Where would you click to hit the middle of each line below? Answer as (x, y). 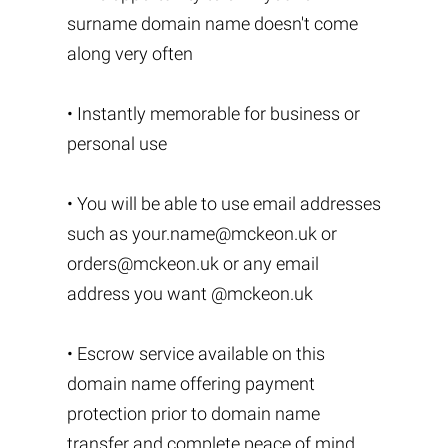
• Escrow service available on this (195, 353)
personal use (116, 143)
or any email (268, 263)
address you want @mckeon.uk (189, 293)
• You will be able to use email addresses (223, 203)
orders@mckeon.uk (142, 263)
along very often (129, 53)
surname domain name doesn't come (212, 23)
